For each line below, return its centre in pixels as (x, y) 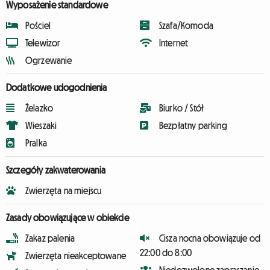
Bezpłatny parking (193, 125)
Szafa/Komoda (186, 25)
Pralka (36, 143)
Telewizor (43, 43)
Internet (174, 43)
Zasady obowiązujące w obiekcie (67, 218)
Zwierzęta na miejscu (64, 190)
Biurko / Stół (182, 108)
